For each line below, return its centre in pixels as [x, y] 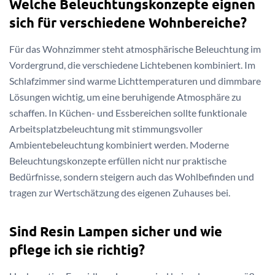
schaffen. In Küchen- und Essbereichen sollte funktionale [128, 113]
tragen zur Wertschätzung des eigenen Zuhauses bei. [120, 193]
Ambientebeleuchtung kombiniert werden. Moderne [119, 145]
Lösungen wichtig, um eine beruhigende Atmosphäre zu [125, 97]
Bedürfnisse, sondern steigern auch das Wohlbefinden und [132, 177]
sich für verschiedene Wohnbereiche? [128, 22]
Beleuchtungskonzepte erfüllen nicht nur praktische [118, 161]
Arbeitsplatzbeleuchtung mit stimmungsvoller [106, 129]
